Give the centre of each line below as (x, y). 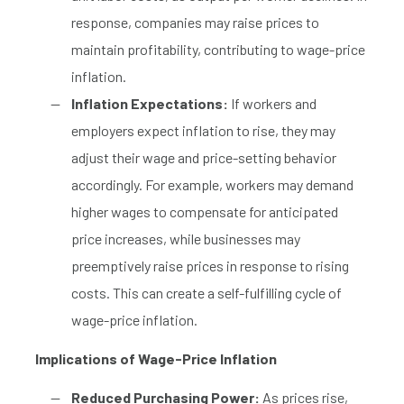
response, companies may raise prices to (195, 22)
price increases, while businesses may (186, 238)
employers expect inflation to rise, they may (203, 130)
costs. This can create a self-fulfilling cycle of (207, 292)
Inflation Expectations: (150, 103)
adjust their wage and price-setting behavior (204, 157)
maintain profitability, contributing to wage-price (218, 49)
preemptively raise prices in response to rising (210, 265)
